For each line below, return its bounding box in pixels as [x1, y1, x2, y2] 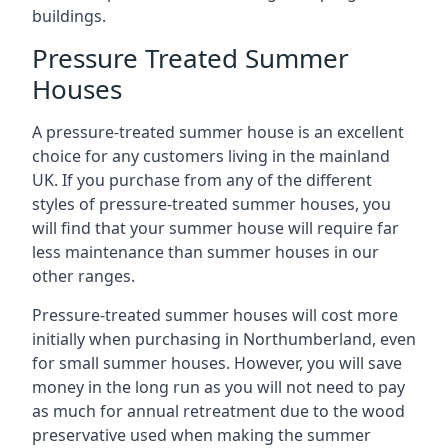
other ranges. [32, 265, 135, 287]
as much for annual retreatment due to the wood [32, 400, 405, 422]
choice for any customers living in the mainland [32, 145, 390, 167]
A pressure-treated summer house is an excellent [32, 121, 404, 143]
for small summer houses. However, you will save [32, 352, 402, 374]
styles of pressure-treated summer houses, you [32, 193, 391, 215]
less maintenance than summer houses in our [32, 241, 379, 263]
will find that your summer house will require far [32, 217, 399, 239]
